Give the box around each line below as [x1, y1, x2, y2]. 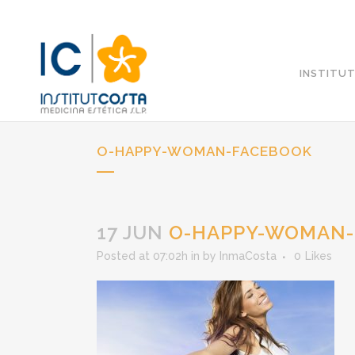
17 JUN [97, 221, 163, 244]
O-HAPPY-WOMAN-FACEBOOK [97, 143, 312, 159]
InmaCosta [219, 250, 277, 262]
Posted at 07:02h [97, 250, 188, 262]
